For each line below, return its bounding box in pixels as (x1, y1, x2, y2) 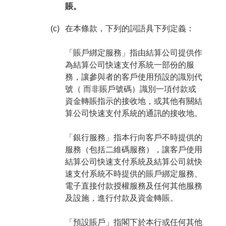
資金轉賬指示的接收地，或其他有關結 (65, 97, 202, 105)
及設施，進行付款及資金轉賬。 (65, 194, 178, 202)
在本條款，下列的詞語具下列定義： (65, 24, 194, 33)
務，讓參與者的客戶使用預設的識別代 (65, 73, 202, 81)
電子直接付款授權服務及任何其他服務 (65, 182, 202, 190)
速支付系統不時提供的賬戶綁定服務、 (65, 169, 202, 178)
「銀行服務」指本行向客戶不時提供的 (65, 133, 202, 142)
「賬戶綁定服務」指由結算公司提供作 (65, 48, 202, 57)
